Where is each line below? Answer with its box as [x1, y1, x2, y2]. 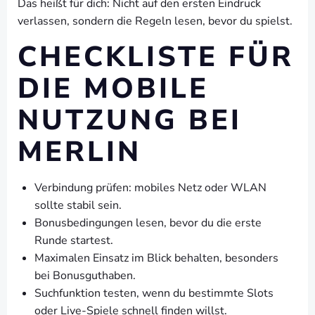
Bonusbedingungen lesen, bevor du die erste [34, 215, 262, 231]
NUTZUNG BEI [18, 101, 242, 139]
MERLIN [18, 133, 141, 171]
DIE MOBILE [18, 70, 209, 108]
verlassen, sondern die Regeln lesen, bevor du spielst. [18, 13, 292, 29]
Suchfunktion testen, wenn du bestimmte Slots [34, 285, 274, 301]
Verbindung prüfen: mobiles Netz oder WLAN [34, 180, 266, 195]
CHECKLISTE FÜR [18, 38, 294, 76]
